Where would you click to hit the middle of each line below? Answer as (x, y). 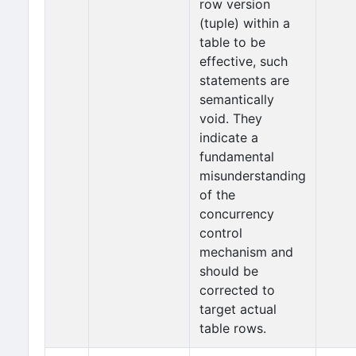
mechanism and (246, 252)
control (221, 233)
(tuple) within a (245, 23)
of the (217, 195)
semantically (237, 99)
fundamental (237, 157)
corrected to (237, 290)
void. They (231, 118)
